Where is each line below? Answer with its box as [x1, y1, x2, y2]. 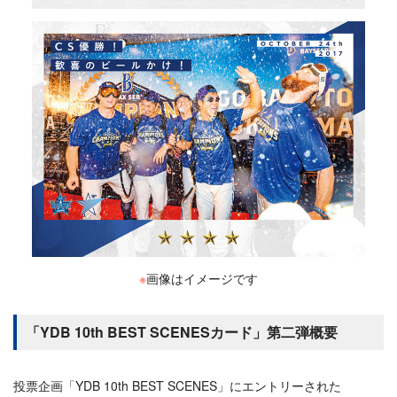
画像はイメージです [146, 269, 258, 287]
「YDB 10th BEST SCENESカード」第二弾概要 [26, 321, 338, 342]
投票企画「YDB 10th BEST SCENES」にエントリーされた [13, 376, 341, 394]
